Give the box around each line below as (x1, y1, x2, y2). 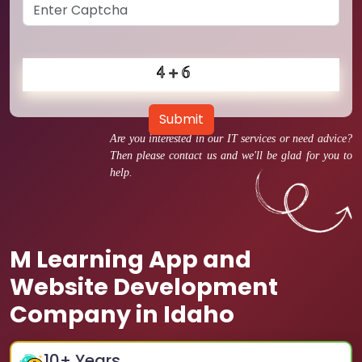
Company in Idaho (10, 298, 234, 330)
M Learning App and (10, 243, 251, 276)
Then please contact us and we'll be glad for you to (110, 149, 352, 162)
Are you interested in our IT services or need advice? (110, 133, 352, 145)
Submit (158, 110, 204, 128)
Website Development (10, 271, 278, 303)
